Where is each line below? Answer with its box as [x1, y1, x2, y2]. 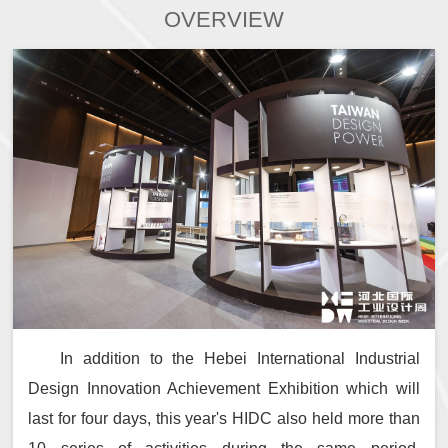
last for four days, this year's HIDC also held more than [28, 410, 420, 428]
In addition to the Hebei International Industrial [60, 350, 420, 368]
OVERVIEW [163, 7, 284, 32]
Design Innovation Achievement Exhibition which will [28, 380, 420, 398]
